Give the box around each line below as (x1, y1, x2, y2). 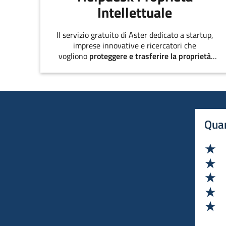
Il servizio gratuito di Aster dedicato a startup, (56, 29, 213, 41)
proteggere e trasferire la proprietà (89, 50, 211, 63)
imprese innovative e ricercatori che (73, 39, 197, 52)
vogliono (59, 50, 90, 63)
